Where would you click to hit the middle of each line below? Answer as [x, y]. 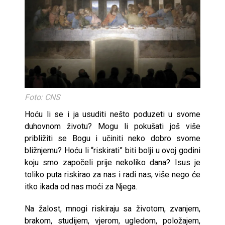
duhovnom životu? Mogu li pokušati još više [113, 126]
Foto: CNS [42, 97]
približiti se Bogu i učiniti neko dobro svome [113, 138]
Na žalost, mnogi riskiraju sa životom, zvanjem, [113, 209]
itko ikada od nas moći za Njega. [81, 187]
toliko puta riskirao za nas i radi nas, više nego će [113, 175]
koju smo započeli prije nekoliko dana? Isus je [113, 162]
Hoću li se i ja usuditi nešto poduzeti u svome [113, 114]
